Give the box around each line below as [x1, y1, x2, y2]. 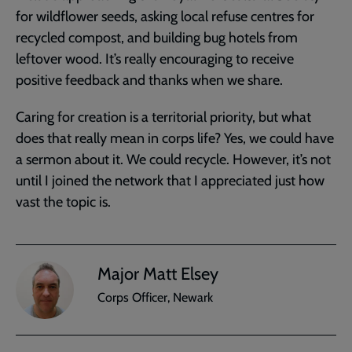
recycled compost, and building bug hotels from [16, 28, 298, 46]
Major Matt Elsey [97, 263, 218, 285]
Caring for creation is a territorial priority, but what [16, 108, 311, 126]
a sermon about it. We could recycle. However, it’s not [16, 150, 331, 168]
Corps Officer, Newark [97, 290, 213, 306]
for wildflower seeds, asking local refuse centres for [16, 7, 314, 25]
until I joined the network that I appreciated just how [16, 171, 324, 189]
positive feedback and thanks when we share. [16, 71, 283, 89]
